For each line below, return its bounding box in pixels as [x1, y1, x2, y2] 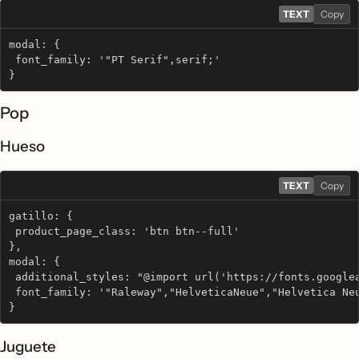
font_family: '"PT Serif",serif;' [9, 54, 220, 66]
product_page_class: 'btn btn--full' [9, 225, 240, 237]
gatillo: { [9, 210, 73, 222]
